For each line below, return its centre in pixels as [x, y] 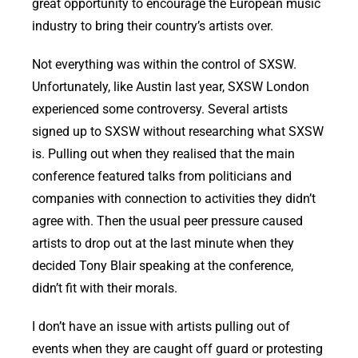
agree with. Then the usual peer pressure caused [167, 221]
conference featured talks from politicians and [162, 177]
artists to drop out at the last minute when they [163, 244]
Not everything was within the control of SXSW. [164, 65]
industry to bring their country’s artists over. [153, 26]
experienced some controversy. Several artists [160, 109]
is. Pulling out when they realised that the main [163, 154]
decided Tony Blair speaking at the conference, [163, 266]
